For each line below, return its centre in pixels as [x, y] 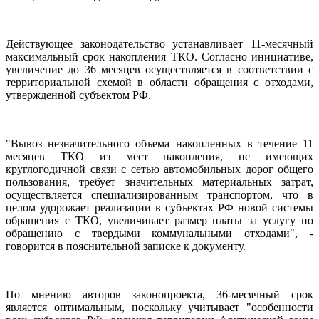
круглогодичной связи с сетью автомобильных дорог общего [159, 169]
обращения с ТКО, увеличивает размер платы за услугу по [159, 220]
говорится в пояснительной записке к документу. [126, 246]
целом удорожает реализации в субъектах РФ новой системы [159, 207]
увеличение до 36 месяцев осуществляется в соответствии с [159, 69]
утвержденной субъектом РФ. [78, 95]
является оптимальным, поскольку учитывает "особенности [159, 307]
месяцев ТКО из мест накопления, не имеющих [159, 156]
